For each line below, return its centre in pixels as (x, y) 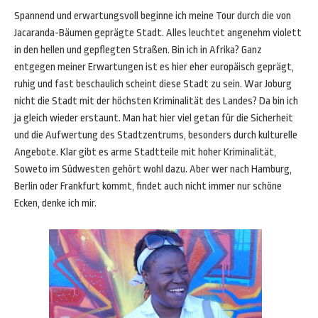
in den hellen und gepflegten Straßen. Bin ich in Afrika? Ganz (138, 50)
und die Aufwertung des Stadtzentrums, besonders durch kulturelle (156, 135)
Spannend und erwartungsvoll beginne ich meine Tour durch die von (153, 16)
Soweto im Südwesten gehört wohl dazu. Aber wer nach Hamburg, (153, 169)
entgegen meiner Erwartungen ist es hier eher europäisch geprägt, (154, 67)
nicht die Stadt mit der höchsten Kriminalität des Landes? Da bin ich (156, 101)
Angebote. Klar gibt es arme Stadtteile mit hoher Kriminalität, (145, 152)
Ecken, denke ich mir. (55, 203)
